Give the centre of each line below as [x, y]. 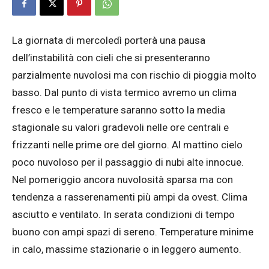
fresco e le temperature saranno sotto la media [119, 110]
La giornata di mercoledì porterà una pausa [109, 40]
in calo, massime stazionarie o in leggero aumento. [127, 249]
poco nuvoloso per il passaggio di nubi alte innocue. [128, 162]
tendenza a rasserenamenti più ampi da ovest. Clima [130, 197]
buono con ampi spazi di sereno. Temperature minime [133, 232]
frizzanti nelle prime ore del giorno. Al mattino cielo [127, 145]
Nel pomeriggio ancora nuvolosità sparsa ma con [122, 180]
